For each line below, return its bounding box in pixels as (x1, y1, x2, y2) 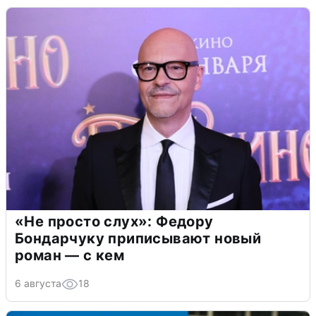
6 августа (15, 276, 61, 289)
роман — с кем (15, 246, 125, 264)
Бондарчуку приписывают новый (15, 229, 262, 247)
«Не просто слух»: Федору (15, 212, 214, 230)
